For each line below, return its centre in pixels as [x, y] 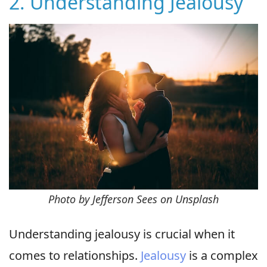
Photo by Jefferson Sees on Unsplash [133, 199]
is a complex [222, 256]
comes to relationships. [75, 256]
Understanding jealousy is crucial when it [122, 234]
